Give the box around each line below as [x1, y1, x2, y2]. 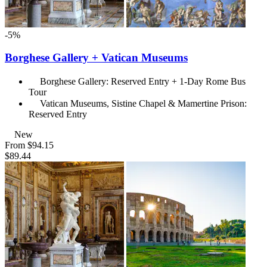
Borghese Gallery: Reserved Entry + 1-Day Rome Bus [40, 76, 246, 87]
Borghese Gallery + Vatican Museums [5, 51, 188, 64]
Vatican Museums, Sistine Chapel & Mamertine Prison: [40, 98, 247, 109]
